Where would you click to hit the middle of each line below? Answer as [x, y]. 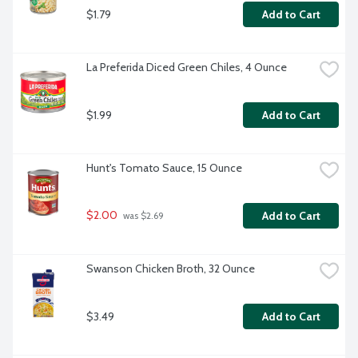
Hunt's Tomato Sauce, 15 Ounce [164, 168]
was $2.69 [142, 216]
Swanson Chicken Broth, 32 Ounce [171, 269]
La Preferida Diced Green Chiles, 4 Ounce [187, 68]
